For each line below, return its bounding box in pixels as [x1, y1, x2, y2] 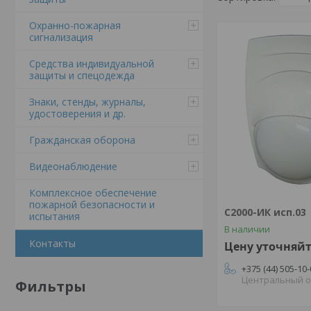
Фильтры [15, 277, 86, 296]
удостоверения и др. [29, 107, 126, 120]
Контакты [29, 237, 76, 250]
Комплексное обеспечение [29, 186, 157, 199]
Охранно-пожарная [29, 19, 121, 32]
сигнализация [29, 31, 93, 44]
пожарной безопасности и [29, 198, 155, 211]
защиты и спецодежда [29, 69, 135, 82]
